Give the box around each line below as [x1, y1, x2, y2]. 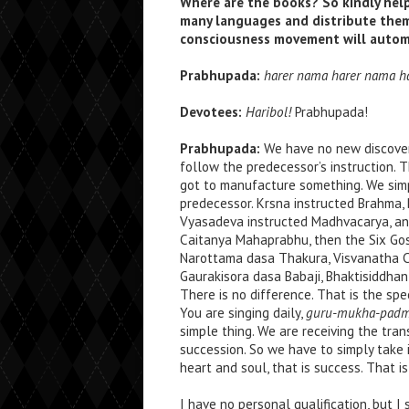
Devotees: [180, 103, 242, 121]
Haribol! [246, 103, 291, 121]
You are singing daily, [180, 304, 306, 321]
